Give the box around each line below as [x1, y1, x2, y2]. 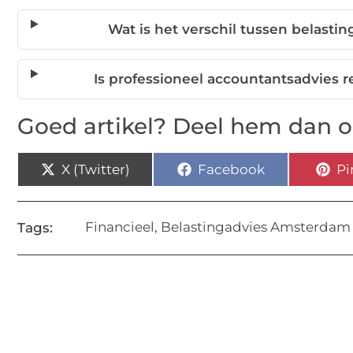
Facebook [197, 161, 265, 177]
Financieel [85, 219, 154, 235]
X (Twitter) [61, 161, 130, 177]
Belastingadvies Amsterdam [161, 219, 351, 235]
